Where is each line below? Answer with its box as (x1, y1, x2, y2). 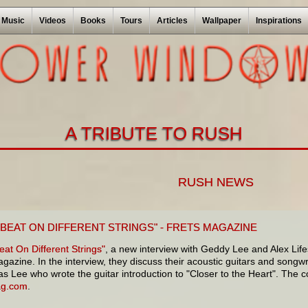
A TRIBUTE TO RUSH (65, 124, 243, 143)
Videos (38, 16, 66, 25)
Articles (156, 16, 188, 25)
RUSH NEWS (178, 175, 254, 189)
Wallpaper (201, 16, 241, 25)
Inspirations (255, 16, 302, 25)
